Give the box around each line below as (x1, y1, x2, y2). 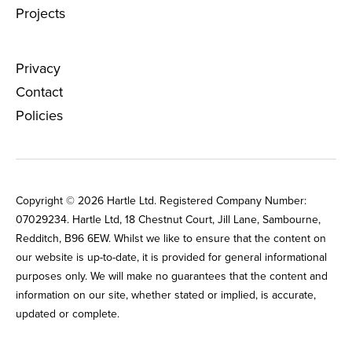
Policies (16, 104, 63, 125)
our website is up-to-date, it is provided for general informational (16, 248, 327, 265)
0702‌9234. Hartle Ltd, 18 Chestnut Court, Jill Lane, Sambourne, (16, 211, 321, 227)
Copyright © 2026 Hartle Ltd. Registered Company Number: (16, 192, 306, 208)
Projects (16, 2, 65, 23)
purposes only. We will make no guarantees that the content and (16, 267, 328, 284)
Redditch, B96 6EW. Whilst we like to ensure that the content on (16, 229, 326, 246)
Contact (16, 81, 63, 101)
